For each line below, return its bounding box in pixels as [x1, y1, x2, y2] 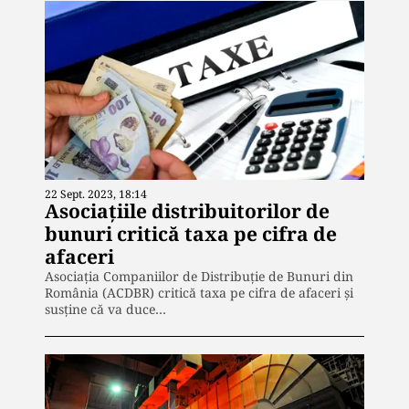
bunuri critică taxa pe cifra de [45, 221, 337, 247]
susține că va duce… [45, 300, 166, 319]
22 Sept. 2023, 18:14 [45, 186, 147, 203]
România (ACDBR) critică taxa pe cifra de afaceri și [45, 284, 353, 302]
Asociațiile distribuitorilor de [45, 198, 330, 225]
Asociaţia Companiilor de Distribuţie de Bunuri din [45, 267, 353, 286]
